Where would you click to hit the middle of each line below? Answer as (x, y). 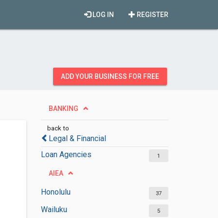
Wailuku (54, 209)
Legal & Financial (77, 138)
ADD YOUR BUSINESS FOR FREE (110, 76)
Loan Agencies (66, 154)
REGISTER (152, 15)
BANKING (63, 109)
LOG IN (102, 15)
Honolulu (55, 192)
